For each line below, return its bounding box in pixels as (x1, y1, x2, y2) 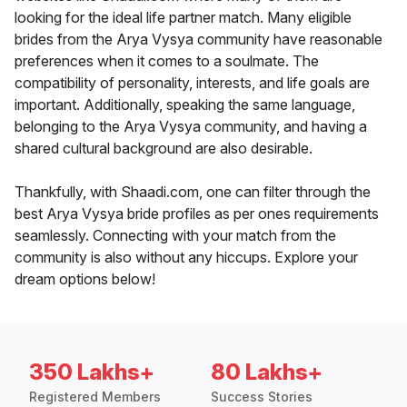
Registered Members (29, 389, 161, 405)
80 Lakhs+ (211, 359, 323, 386)
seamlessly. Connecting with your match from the (15, 226, 336, 245)
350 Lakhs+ (29, 359, 154, 386)
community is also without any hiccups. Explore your (15, 248, 358, 267)
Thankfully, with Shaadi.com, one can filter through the (15, 183, 371, 202)
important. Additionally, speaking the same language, (15, 95, 355, 114)
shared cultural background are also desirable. (15, 139, 313, 158)
